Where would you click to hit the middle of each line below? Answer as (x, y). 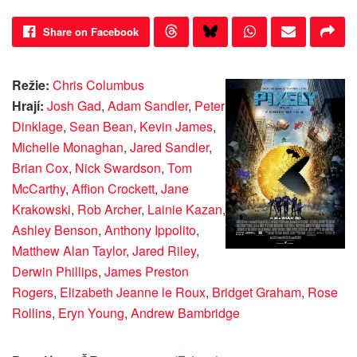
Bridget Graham (257, 292)
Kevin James (176, 127)
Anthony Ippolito (150, 230)
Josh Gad (74, 106)
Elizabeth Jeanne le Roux (133, 292)
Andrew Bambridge (185, 313)
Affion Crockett (113, 189)
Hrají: (29, 106)
